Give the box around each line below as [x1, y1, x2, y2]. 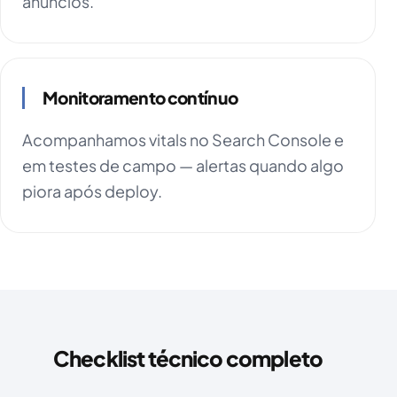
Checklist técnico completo [52, 345, 323, 372]
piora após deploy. [22, 181, 162, 202]
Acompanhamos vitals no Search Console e [22, 129, 344, 151]
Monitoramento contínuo [43, 87, 238, 109]
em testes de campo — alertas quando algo [22, 155, 344, 176]
